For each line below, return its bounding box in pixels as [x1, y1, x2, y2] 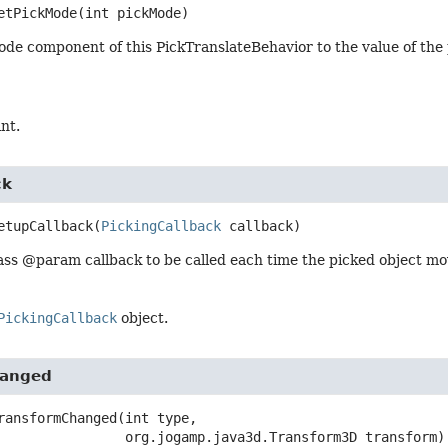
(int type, [117, 410, 198, 427]
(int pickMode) [77, 4, 190, 21]
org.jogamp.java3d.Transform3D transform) [125, 429, 446, 446]
